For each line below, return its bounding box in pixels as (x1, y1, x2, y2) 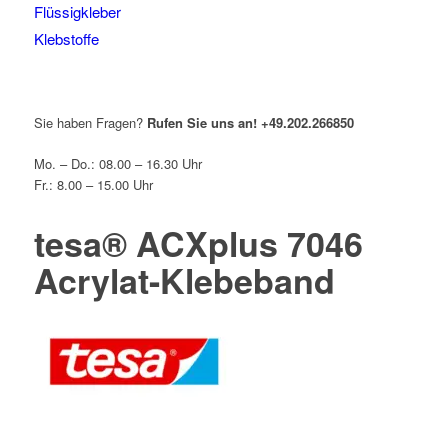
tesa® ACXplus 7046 (33, 219, 363, 267)
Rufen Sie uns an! (146, 113, 257, 132)
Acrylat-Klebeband (33, 256, 335, 304)
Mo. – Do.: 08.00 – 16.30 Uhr (33, 154, 202, 173)
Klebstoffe (33, 28, 99, 49)
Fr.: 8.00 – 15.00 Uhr (33, 175, 153, 194)
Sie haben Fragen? (33, 113, 143, 132)
